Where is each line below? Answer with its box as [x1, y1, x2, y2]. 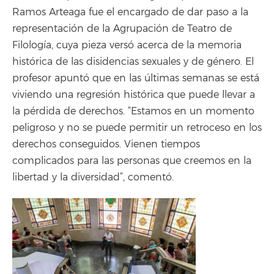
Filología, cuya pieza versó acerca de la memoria [12, 39, 242, 51]
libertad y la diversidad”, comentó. [12, 171, 174, 183]
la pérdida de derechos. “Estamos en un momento [12, 105, 254, 117]
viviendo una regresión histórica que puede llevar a [12, 89, 255, 101]
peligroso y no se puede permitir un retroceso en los [12, 122, 262, 134]
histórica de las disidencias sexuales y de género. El [12, 56, 254, 68]
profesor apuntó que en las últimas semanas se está [12, 72, 259, 84]
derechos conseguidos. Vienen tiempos [12, 138, 200, 150]
